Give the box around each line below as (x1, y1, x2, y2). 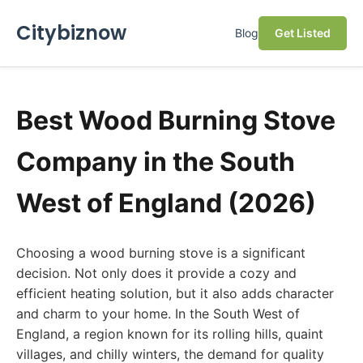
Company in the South (16, 146, 295, 177)
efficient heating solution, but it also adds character (16, 285, 334, 301)
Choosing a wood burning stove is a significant (16, 245, 305, 261)
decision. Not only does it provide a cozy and (16, 265, 297, 281)
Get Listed (275, 26, 331, 40)
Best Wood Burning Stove (16, 105, 335, 136)
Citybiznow (16, 19, 126, 46)
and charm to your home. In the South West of (16, 305, 300, 322)
